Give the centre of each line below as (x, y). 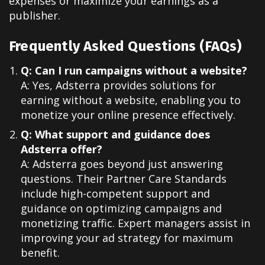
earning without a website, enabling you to (131, 100)
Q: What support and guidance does (115, 135)
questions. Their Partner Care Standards (124, 179)
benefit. (40, 253)
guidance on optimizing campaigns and (121, 209)
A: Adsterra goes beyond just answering (122, 164)
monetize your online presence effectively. (128, 115)
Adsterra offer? (62, 149)
